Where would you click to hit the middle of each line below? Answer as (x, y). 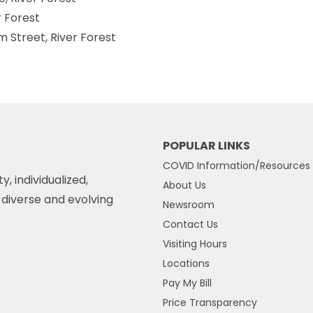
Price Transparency (210, 303)
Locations (187, 264)
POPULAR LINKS (207, 146)
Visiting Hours (195, 244)
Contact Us (191, 225)
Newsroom (189, 205)
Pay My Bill (188, 283)
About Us (185, 185)
